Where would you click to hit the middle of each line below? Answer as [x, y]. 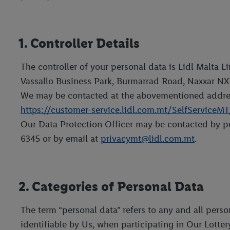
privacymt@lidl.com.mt [148, 138]
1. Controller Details [79, 43]
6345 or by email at [61, 138]
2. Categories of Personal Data [111, 186]
